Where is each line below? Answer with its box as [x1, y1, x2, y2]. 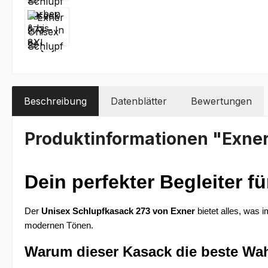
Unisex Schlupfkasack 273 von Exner [41, 206, 195, 216]
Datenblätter [111, 95, 167, 107]
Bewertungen [191, 95, 252, 107]
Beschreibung [24, 95, 87, 107]
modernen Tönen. [25, 221, 93, 230]
